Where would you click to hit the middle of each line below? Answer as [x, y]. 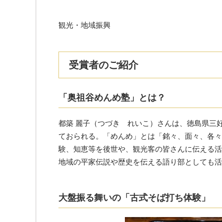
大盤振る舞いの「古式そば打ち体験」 [134, 197]
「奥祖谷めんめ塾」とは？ [112, 97]
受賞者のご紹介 [104, 65]
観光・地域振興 [84, 25]
